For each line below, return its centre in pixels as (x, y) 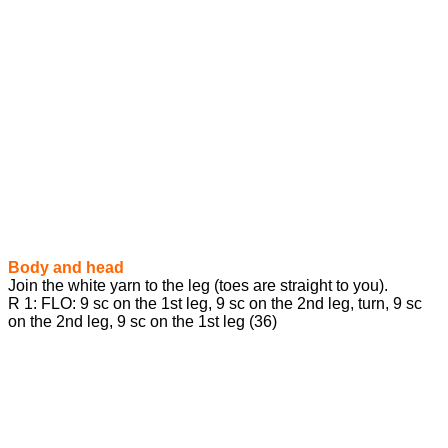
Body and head (66, 268)
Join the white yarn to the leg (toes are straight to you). (198, 286)
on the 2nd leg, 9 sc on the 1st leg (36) (142, 322)
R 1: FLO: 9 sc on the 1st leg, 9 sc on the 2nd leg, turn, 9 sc (215, 304)
